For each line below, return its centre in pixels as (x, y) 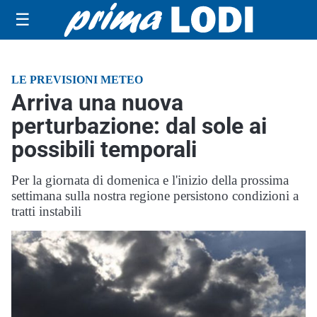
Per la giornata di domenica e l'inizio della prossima (150, 180)
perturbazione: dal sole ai (139, 126)
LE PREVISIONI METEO (77, 80)
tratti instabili (46, 211)
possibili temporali (104, 149)
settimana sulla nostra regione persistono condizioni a (155, 196)
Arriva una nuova (97, 103)
